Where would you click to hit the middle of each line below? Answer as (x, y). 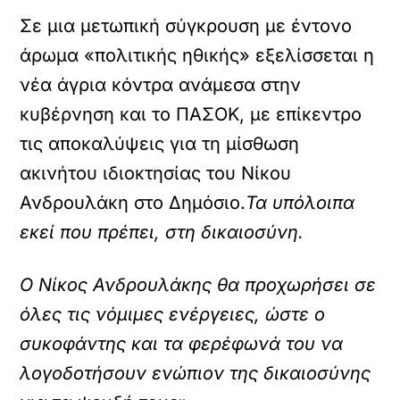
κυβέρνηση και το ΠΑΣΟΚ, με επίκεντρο (191, 114)
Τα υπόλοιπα (300, 203)
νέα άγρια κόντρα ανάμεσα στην (161, 85)
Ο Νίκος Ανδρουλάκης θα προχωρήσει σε (198, 285)
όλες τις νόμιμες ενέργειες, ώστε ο (173, 314)
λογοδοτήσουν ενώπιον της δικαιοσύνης (196, 373)
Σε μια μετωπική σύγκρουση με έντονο (186, 26)
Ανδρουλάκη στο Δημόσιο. (133, 203)
